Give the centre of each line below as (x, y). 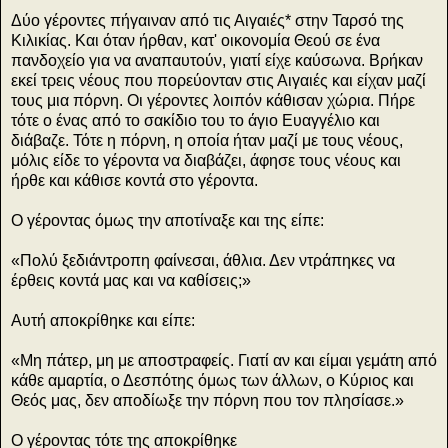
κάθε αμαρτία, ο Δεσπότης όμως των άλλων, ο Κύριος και (212, 380)
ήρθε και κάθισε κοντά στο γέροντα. (134, 180)
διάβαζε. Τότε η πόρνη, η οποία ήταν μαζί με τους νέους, (207, 140)
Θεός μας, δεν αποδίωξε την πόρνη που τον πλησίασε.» (207, 400)
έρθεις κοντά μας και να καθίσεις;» (131, 280)
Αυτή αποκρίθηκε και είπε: (103, 320)
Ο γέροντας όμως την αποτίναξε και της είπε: (167, 220)
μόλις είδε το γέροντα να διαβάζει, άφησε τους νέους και (206, 160)
